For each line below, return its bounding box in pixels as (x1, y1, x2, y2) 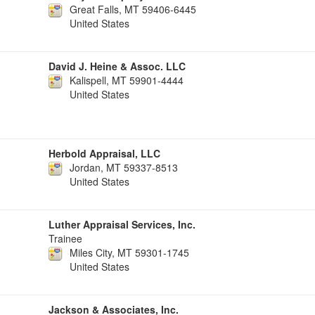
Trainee (49, 231, 82, 245)
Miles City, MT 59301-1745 (70, 245, 189, 259)
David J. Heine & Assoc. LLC (49, 59, 186, 73)
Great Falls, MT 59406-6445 (70, 2, 196, 16)
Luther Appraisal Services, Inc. (49, 217, 195, 231)
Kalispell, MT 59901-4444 (70, 73, 184, 87)
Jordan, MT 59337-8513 (70, 160, 178, 174)
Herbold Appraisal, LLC (49, 146, 160, 160)
